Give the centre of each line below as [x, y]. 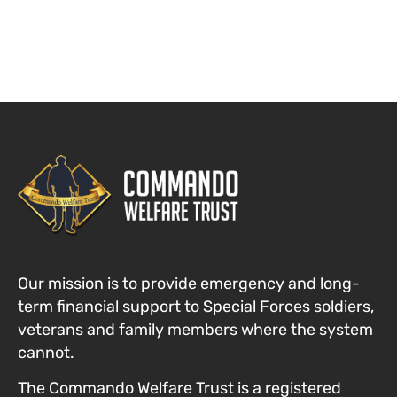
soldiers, [344, 306]
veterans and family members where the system [195, 329]
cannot [44, 352]
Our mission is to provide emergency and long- [189, 283]
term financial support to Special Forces [166, 306]
